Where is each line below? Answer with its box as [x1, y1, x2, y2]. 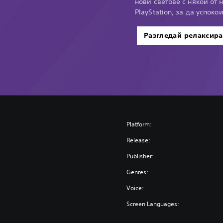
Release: [126, 135, 151, 144]
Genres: [126, 167, 149, 176]
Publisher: [126, 151, 154, 160]
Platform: [126, 119, 152, 128]
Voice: [126, 183, 144, 192]
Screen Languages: [126, 199, 180, 208]
